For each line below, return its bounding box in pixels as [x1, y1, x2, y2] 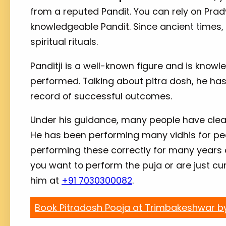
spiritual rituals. [30, 35, 100, 48]
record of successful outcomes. [30, 89, 175, 102]
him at [30, 174, 62, 187]
